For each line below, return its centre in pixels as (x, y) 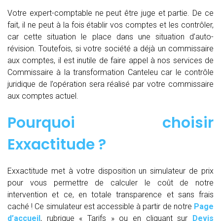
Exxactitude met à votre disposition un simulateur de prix (110, 171)
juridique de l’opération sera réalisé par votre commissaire (110, 84)
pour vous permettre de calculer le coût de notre (110, 183)
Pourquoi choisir (110, 123)
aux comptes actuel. (43, 96)
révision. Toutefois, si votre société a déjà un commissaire (110, 49)
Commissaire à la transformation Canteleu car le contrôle (110, 73)
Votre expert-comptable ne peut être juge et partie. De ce (110, 13)
